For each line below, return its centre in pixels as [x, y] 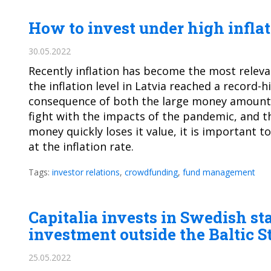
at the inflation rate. [81, 146]
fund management [219, 172]
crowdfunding [151, 172]
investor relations [86, 172]
